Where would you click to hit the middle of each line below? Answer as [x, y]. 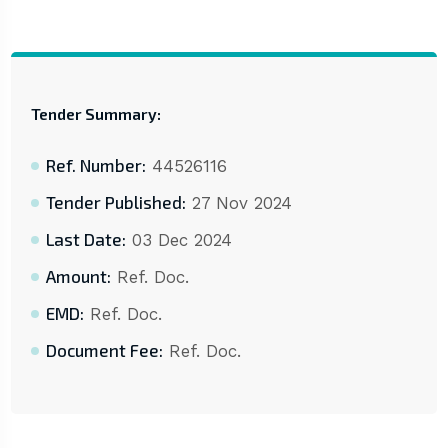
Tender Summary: [95, 114]
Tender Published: [115, 202]
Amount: [78, 276]
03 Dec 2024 [178, 240]
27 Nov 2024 [238, 203]
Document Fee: [104, 350]
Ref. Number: [95, 165]
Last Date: [85, 239]
